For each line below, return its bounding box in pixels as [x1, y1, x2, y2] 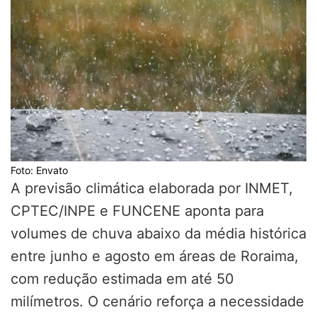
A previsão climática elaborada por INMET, [11, 179, 293, 197]
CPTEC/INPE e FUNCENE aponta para [11, 202, 264, 219]
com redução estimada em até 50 [11, 270, 234, 287]
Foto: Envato [11, 163, 68, 176]
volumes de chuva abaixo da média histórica [11, 224, 306, 242]
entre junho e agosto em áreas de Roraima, [11, 247, 299, 265]
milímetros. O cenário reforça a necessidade [11, 292, 304, 310]
